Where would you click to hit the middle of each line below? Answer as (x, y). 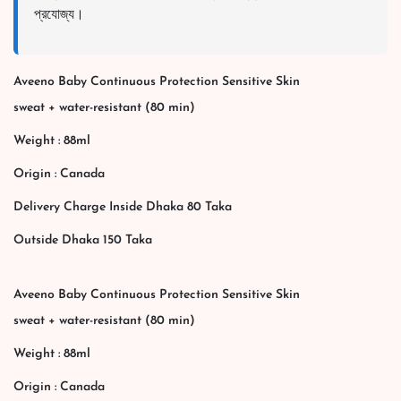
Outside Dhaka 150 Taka (83, 240)
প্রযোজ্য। (59, 15)
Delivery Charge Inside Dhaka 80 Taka (123, 207)
